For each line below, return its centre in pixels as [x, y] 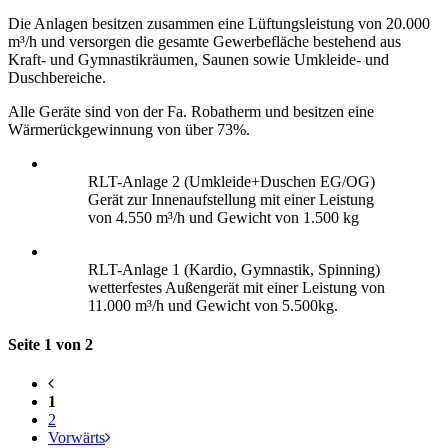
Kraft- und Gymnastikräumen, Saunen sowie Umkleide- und [198, 59]
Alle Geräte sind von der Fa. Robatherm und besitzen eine [191, 111]
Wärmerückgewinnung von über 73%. [129, 129]
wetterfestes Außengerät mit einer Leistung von [236, 287]
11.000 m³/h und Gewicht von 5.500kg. [213, 305]
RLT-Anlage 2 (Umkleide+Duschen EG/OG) [231, 181]
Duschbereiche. [57, 77]
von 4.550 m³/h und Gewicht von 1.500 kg [223, 217]
